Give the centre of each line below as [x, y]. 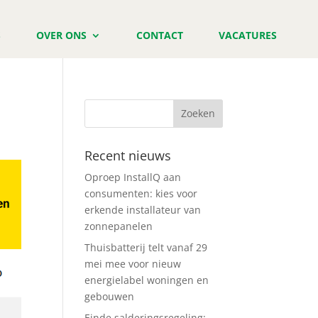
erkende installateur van [143, 209]
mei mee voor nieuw [133, 263]
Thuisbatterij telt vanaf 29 [146, 247]
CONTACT [160, 35]
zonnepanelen [119, 226]
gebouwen [110, 296]
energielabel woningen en [147, 280]
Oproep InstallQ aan [133, 177]
